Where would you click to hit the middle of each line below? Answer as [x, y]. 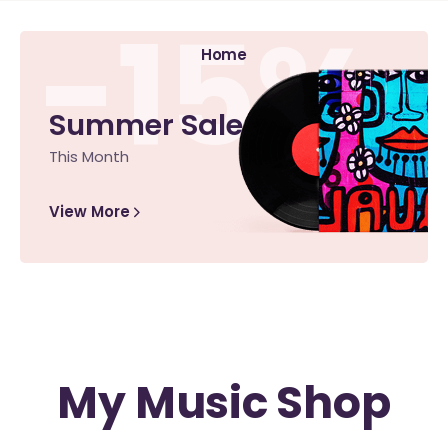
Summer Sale [145, 124]
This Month [88, 156]
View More [89, 211]
